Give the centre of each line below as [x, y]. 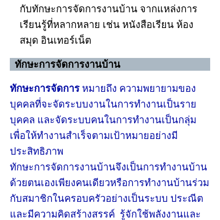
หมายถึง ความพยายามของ [138, 88]
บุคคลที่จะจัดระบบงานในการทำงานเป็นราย [103, 104]
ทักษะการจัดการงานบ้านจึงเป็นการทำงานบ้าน [109, 167]
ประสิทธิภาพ [37, 151]
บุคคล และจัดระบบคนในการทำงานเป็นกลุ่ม [103, 120]
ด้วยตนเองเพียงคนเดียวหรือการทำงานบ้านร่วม [110, 183]
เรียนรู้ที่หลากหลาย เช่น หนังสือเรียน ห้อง [107, 25]
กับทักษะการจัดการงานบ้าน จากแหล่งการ [109, 9]
